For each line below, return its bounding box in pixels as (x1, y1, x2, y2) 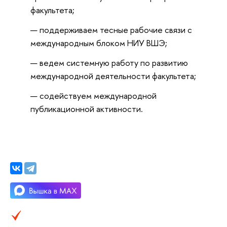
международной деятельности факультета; (30, 69, 196, 82)
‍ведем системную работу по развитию (40, 56, 188, 68)
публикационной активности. (30, 102, 143, 115)
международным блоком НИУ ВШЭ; (30, 37, 167, 49)
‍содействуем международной (40, 89, 157, 101)
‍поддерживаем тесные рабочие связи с (40, 24, 192, 35)
